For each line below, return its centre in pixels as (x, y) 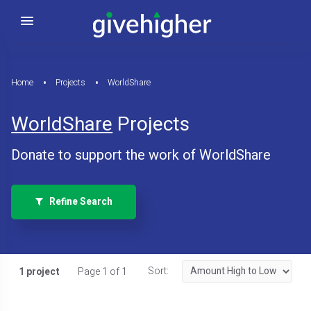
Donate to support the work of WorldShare (141, 155)
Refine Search (77, 202)
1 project (39, 272)
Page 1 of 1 (102, 272)
